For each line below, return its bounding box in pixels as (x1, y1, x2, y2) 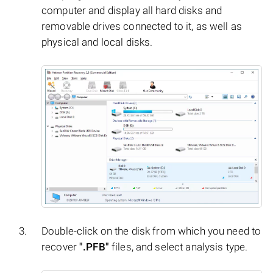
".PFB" (79, 241, 109, 253)
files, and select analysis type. (108, 241, 248, 253)
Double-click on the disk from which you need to (41, 225, 261, 238)
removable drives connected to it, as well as (41, 20, 242, 33)
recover (41, 241, 80, 253)
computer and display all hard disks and (41, 4, 222, 17)
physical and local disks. (41, 36, 153, 49)
